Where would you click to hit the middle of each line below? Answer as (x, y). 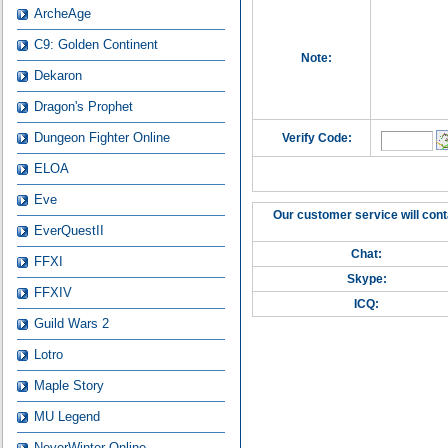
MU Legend (66, 416)
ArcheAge (62, 13)
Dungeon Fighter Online (101, 137)
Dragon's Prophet (83, 106)
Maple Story (68, 385)
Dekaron (57, 75)
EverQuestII (68, 230)
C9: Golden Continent (95, 44)
